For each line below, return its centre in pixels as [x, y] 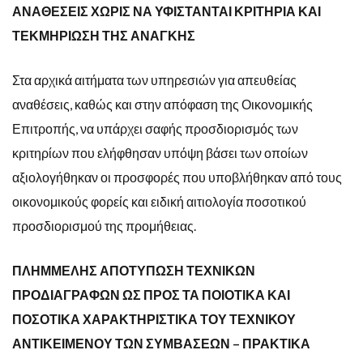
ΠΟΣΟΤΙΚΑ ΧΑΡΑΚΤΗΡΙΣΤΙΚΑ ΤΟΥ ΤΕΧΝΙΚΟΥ [154, 318]
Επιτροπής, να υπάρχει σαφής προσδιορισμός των [155, 128]
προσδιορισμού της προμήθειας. [104, 225]
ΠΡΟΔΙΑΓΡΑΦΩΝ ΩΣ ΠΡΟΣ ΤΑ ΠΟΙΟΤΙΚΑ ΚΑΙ [151, 294]
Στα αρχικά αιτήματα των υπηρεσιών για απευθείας [154, 79]
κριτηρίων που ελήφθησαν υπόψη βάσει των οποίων [160, 152]
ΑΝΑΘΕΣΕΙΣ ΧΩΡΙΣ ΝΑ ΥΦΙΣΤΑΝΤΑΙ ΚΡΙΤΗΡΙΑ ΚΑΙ [167, 11]
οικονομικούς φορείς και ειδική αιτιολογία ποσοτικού [159, 201]
